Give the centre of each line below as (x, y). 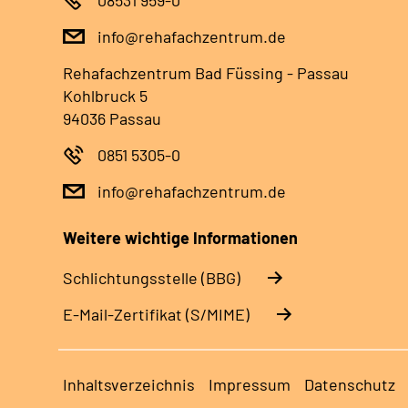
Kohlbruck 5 (105, 95)
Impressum (250, 384)
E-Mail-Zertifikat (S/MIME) (156, 314)
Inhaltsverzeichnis (129, 384)
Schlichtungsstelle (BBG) (152, 277)
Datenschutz (350, 384)
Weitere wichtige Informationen (180, 237)
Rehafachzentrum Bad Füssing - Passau (206, 72)
